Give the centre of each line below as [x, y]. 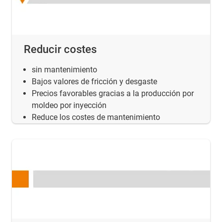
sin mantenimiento [64, 69]
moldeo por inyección [69, 105]
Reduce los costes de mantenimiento [96, 117]
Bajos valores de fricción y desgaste [94, 81]
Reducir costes [60, 49]
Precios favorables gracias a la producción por [113, 93]
